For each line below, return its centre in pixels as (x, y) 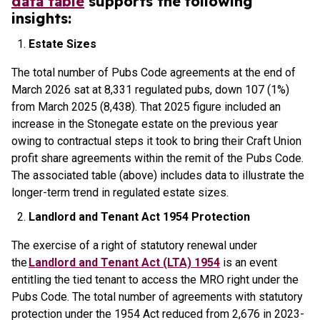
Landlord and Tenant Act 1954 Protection (139, 217)
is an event (249, 262)
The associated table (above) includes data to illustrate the (158, 175)
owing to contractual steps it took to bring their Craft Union (156, 141)
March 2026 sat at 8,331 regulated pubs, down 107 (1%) (150, 90)
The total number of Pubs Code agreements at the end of (154, 72)
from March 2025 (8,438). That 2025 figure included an (146, 107)
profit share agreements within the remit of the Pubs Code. (157, 158)
